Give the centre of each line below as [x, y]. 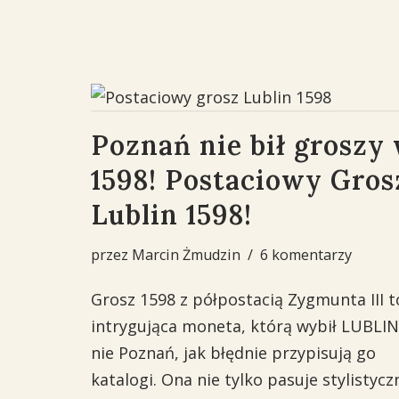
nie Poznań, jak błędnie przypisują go [233, 353]
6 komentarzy [306, 255]
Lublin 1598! [171, 215]
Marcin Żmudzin [186, 255]
